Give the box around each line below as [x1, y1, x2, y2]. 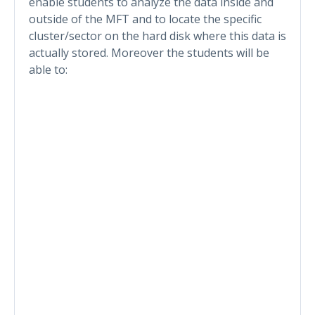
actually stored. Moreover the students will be [29, 44, 269, 60]
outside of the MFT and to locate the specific [29, 11, 262, 27]
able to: [29, 61, 67, 77]
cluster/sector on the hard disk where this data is [29, 27, 286, 44]
